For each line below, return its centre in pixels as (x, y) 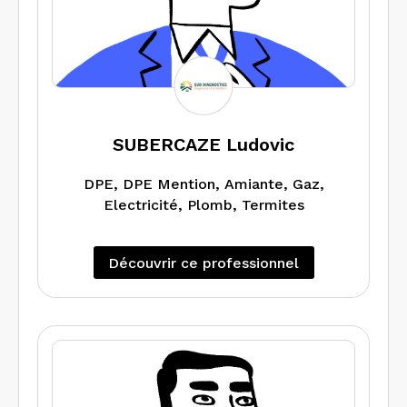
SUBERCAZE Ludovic (203, 145)
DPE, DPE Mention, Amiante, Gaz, (203, 184)
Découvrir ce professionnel (203, 263)
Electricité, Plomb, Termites (203, 205)
